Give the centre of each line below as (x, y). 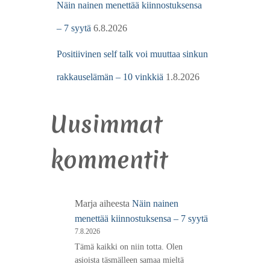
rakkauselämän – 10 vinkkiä (110, 77)
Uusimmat (106, 124)
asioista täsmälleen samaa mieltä (129, 260)
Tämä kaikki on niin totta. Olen (128, 246)
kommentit (109, 159)
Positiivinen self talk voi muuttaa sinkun (132, 54)
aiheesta (114, 203)
